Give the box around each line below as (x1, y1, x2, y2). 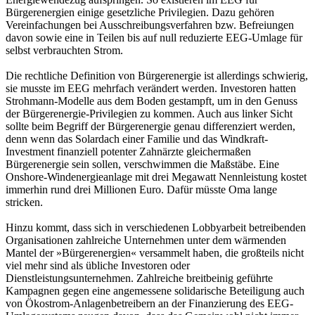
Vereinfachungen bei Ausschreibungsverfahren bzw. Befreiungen (6, 19, 294, 32)
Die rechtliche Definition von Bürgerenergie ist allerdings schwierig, (6, 70, 308, 82)
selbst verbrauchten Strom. (6, 44, 123, 57)
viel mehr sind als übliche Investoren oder (6, 259, 190, 272)
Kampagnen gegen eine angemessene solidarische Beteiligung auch (6, 285, 304, 297)
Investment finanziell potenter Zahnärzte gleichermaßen (6, 146, 251, 158)
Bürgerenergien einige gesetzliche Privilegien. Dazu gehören (6, 6, 274, 19)
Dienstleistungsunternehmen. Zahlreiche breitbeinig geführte (6, 272, 273, 285)
